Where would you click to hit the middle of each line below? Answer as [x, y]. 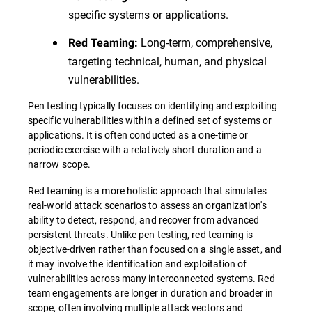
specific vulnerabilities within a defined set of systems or [150, 120]
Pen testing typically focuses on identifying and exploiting [153, 106]
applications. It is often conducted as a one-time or [138, 135]
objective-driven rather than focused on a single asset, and [155, 249]
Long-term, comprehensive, [205, 42]
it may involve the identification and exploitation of [138, 264]
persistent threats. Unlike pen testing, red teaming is [141, 235]
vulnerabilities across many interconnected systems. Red [151, 279]
